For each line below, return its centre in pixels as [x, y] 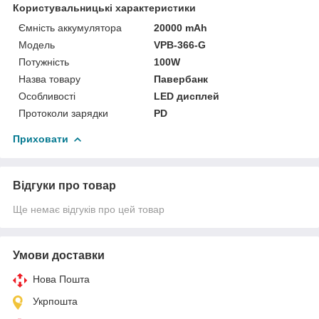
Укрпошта [55, 301]
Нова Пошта [61, 279]
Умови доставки [59, 255]
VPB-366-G [180, 45]
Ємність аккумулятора [70, 27]
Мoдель [37, 45]
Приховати [41, 138]
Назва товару [49, 79]
